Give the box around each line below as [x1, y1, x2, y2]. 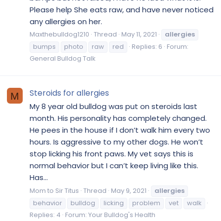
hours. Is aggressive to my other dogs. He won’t [30, 137, 203, 147]
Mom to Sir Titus [30, 186, 79, 196]
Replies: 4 [30, 210, 61, 220]
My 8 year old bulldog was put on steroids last [30, 101, 197, 112]
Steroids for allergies [30, 87, 109, 99]
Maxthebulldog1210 [30, 30, 89, 39]
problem [132, 198, 160, 208]
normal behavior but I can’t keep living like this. [30, 160, 198, 171]
